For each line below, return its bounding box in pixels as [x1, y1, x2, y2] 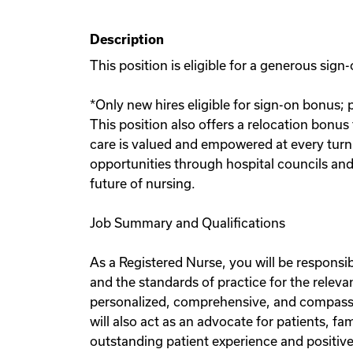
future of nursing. [90, 176, 195, 191]
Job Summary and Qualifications [90, 216, 285, 230]
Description [90, 32, 164, 46]
